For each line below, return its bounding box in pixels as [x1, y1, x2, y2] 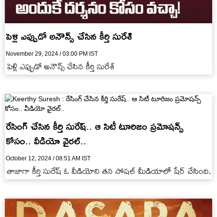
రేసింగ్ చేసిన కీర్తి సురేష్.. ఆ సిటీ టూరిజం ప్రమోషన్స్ [6, 121, 184, 132]
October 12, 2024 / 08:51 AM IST [6, 155, 91, 162]
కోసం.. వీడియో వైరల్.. [6, 135, 86, 147]
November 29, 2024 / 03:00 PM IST [6, 50, 98, 58]
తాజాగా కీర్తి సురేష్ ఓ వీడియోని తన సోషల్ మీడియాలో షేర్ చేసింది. [7, 166, 211, 176]
